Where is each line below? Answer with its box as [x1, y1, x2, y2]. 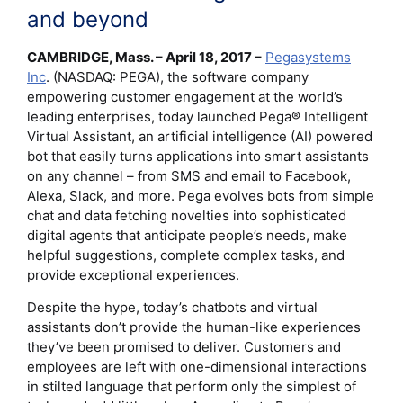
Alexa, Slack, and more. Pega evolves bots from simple [27, 186, 374, 204]
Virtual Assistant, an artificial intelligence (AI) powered [27, 127, 372, 145]
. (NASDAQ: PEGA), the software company [46, 67, 309, 85]
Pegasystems [265, 48, 351, 66]
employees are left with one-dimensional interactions [27, 357, 367, 375]
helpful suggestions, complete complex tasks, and [27, 246, 345, 264]
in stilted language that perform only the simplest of [27, 377, 356, 395]
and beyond [27, 6, 148, 33]
